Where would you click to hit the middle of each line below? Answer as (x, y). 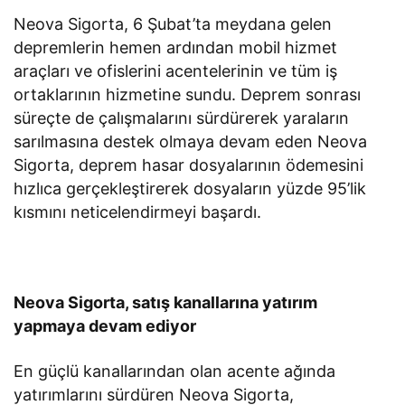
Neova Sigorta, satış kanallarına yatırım (166, 302)
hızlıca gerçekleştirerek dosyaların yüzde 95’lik (190, 188)
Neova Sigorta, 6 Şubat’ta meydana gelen (173, 24)
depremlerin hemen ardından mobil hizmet (176, 47)
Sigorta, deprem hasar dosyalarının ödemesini (189, 165)
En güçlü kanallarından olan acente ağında (175, 371)
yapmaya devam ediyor (105, 325)
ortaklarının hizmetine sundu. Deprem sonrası (188, 94)
